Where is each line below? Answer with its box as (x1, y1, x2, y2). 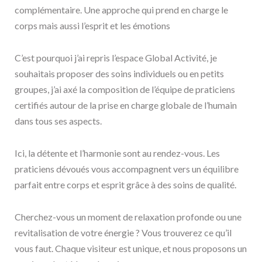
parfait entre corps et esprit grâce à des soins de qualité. (15, 179, 236, 190)
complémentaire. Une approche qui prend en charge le (15, 4, 228, 15)
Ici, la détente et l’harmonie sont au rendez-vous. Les (15, 147, 220, 158)
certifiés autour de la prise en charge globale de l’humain (15, 99, 237, 111)
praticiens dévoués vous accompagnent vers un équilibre (15, 163, 239, 174)
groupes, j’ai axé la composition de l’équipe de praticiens (15, 84, 235, 95)
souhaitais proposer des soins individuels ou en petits (15, 68, 224, 79)
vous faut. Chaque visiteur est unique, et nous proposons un (15, 243, 247, 254)
